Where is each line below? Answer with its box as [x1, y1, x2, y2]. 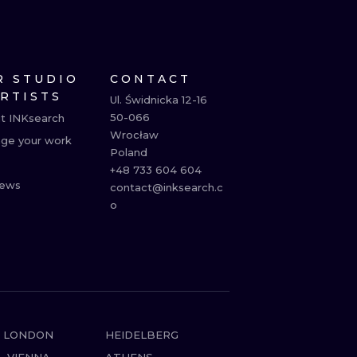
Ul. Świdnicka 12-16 [110, 93, 207, 106]
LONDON [3, 328, 54, 341]
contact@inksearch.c [110, 181, 223, 194]
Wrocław [110, 128, 159, 141]
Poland [110, 146, 147, 159]
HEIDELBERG [104, 328, 178, 341]
